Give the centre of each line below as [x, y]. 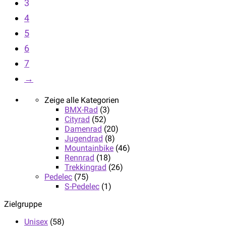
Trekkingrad [86, 167]
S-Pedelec [82, 186]
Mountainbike [89, 148]
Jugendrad [84, 138]
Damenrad [83, 129]
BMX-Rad [81, 109]
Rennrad [79, 157]
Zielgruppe [23, 204]
